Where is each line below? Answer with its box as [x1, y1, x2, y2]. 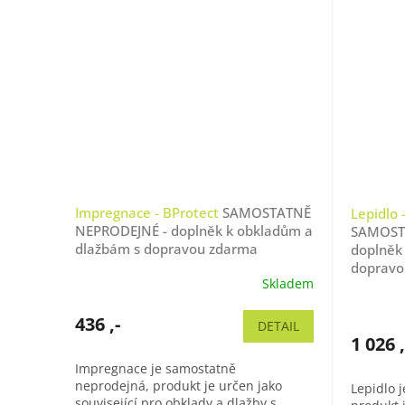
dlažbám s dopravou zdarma [75, 239, 258, 258]
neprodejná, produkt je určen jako [75, 376, 282, 394]
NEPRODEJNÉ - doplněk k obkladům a [75, 221, 313, 240]
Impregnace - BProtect [75, 202, 222, 221]
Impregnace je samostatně [75, 359, 236, 377]
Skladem [261, 275, 314, 293]
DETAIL [257, 316, 299, 334]
